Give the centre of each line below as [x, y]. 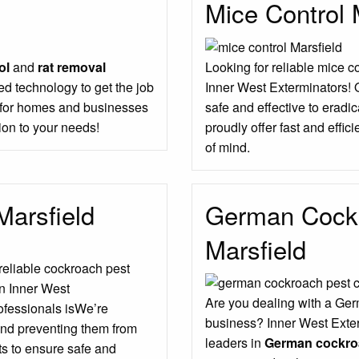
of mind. [228, 147]
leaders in [235, 343]
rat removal [72, 67]
